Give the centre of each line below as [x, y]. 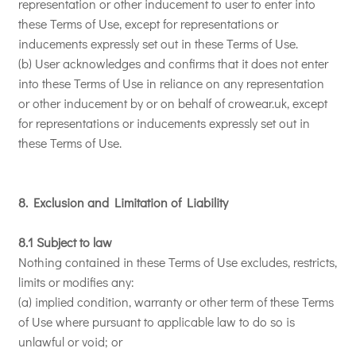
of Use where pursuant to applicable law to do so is [157, 321]
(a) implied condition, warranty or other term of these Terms [176, 302]
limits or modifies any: [76, 282]
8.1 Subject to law [65, 242]
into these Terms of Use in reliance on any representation [171, 83]
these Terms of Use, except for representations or [148, 23]
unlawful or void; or [70, 341]
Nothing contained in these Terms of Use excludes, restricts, [178, 262]
